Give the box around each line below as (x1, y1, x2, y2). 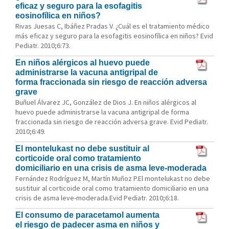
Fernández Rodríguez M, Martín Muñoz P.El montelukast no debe (15, 174, 210, 183)
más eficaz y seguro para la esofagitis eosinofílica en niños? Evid (15, 31, 213, 40)
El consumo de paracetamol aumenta (15, 211, 159, 219)
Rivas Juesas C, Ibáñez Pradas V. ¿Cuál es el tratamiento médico (15, 21, 210, 31)
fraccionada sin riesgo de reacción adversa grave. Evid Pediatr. (15, 117, 208, 126)
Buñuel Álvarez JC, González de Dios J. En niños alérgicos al (15, 98, 196, 107)
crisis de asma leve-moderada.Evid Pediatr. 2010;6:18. (15, 193, 179, 202)
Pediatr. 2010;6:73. (15, 41, 71, 50)
